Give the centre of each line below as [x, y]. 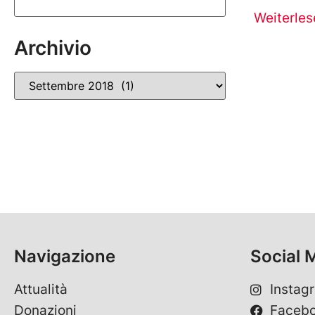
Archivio [53, 48]
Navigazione [65, 256]
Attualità [41, 289]
